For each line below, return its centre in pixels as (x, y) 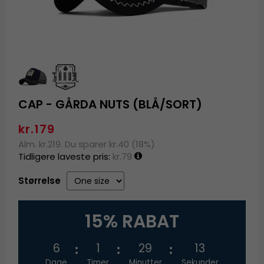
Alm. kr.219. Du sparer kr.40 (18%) (87, 144)
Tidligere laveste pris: (66, 157)
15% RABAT (132, 222)
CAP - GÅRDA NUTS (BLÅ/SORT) (110, 105)
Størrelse (40, 181)
